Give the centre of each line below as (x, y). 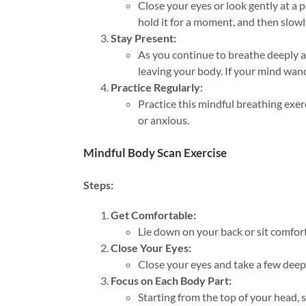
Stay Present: (143, 38)
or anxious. (164, 120)
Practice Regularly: (157, 87)
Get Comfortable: (153, 215)
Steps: (98, 185)
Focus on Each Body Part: (171, 281)
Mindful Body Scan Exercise (155, 152)
